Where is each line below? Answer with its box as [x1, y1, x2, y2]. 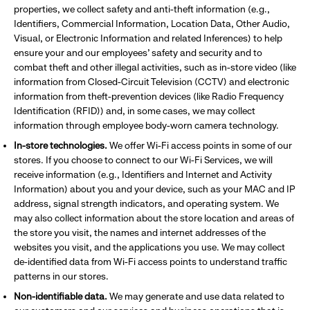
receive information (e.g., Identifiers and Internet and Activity [14, 169, 272, 180]
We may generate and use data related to [109, 291, 284, 302]
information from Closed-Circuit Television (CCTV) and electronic [14, 76, 289, 87]
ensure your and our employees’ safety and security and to [14, 47, 262, 58]
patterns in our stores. [14, 271, 109, 282]
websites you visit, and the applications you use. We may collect [14, 241, 285, 253]
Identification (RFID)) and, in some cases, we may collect [14, 105, 255, 116]
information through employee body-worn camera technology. [14, 120, 281, 131]
